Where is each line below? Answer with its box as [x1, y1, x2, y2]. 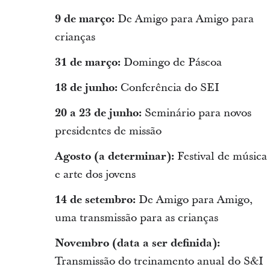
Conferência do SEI [117, 80, 219, 95]
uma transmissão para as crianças [54, 210, 218, 225]
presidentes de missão [54, 123, 162, 139]
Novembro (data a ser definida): [54, 235, 220, 251]
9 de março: [54, 11, 118, 27]
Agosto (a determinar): [54, 148, 177, 164]
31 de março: [54, 54, 124, 70]
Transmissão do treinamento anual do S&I [54, 253, 263, 269]
